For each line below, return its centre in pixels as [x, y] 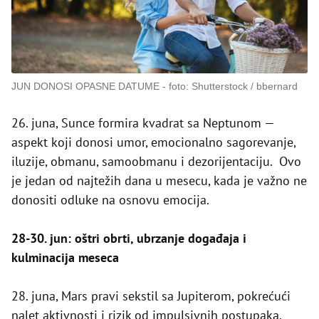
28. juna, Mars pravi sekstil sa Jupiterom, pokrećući [151, 296]
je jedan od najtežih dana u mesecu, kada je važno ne [159, 181]
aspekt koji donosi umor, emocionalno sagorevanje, [153, 142]
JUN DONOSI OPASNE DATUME [85, 87]
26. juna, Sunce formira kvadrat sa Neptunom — [143, 123]
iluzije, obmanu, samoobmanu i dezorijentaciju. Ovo [156, 162]
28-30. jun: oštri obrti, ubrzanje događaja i [129, 239]
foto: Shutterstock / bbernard [233, 87]
